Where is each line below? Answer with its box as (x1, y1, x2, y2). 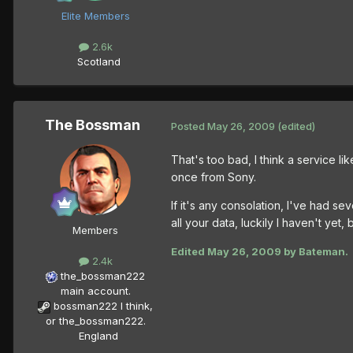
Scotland (67, 55, 121, 69)
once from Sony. (171, 170, 256, 184)
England (69, 329, 118, 343)
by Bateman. (281, 245, 348, 258)
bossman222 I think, (54, 299, 153, 313)
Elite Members (61, 9, 130, 22)
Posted (171, 119, 207, 132)
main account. (60, 284, 131, 298)
